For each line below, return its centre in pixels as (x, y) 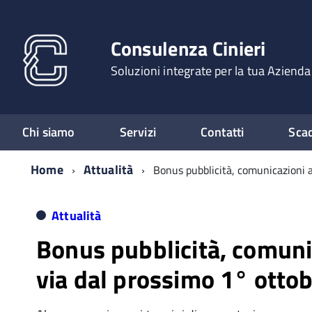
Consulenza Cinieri (188, 48)
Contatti (222, 132)
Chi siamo (49, 132)
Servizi (138, 132)
